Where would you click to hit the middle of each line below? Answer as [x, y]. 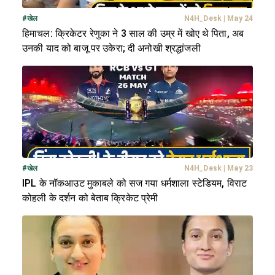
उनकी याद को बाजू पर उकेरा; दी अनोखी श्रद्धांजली [111, 48]
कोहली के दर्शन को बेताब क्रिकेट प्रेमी [90, 198]
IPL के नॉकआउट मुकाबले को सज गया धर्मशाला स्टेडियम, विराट [134, 184]
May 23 [240, 168]
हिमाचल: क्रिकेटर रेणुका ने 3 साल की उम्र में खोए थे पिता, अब [133, 34]
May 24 [240, 19]
